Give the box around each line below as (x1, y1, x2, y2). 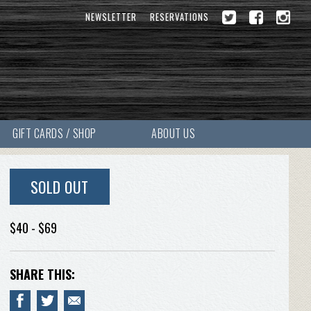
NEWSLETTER (85, 10, 137, 24)
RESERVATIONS (150, 10, 209, 24)
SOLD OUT (30, 176, 89, 198)
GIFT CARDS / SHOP (12, 125, 96, 142)
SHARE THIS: (9, 265, 75, 283)
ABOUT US (151, 125, 196, 142)
